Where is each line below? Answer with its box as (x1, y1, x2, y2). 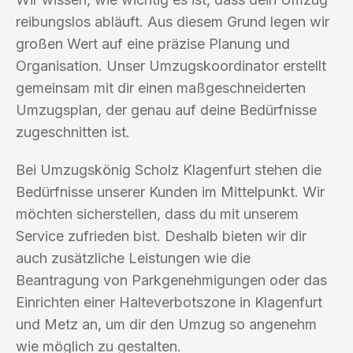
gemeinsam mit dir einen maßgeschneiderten (16, 79, 306, 96)
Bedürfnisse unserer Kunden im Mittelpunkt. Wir (16, 183, 325, 200)
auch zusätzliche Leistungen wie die (16, 249, 251, 266)
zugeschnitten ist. (16, 123, 130, 140)
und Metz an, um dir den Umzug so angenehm (16, 315, 317, 333)
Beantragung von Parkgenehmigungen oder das (16, 271, 327, 288)
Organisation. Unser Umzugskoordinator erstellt (16, 57, 326, 74)
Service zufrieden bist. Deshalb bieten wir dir (16, 227, 307, 244)
